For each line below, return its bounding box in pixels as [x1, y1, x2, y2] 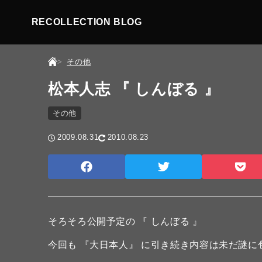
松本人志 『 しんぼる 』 [48, 80, 220, 98]
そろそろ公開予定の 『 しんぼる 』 [48, 216, 202, 226]
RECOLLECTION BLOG [31, 17, 142, 27]
